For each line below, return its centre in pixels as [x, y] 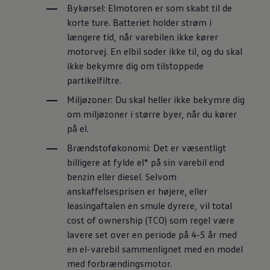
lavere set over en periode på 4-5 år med [152, 235]
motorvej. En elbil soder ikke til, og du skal [155, 52]
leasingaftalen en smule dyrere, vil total [150, 206]
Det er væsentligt [190, 148]
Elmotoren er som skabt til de [170, 8]
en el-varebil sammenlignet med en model [155, 249]
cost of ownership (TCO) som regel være [151, 220]
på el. [79, 129]
